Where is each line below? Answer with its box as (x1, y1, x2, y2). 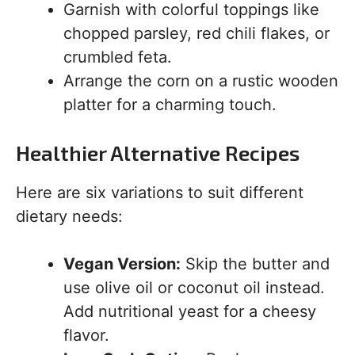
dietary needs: (16, 207, 123, 227)
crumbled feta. (63, 48, 172, 67)
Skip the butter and (181, 254, 330, 274)
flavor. (63, 326, 109, 345)
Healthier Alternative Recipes (16, 140, 300, 166)
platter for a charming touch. (63, 95, 277, 115)
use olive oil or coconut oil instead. (63, 278, 325, 298)
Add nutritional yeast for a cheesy (63, 302, 316, 322)
